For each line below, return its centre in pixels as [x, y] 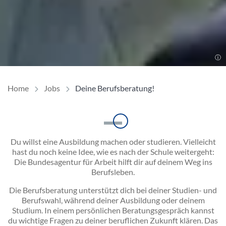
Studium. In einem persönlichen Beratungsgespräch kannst [113, 210]
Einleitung [133, 127]
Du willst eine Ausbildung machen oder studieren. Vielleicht [113, 142]
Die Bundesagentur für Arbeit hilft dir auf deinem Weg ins [113, 162]
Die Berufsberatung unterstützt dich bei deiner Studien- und [113, 190]
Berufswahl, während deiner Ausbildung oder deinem [113, 200]
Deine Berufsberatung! [115, 88]
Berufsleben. [113, 172]
